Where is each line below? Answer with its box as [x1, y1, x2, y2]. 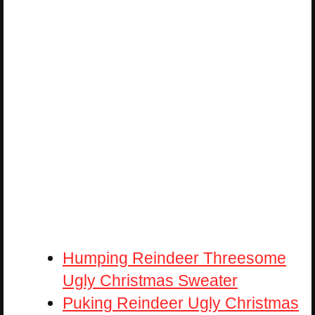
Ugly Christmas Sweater [63, 271, 238, 290]
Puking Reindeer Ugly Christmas [63, 294, 299, 313]
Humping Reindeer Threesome [63, 249, 286, 268]
